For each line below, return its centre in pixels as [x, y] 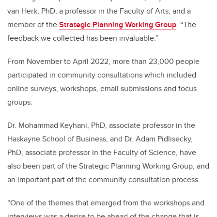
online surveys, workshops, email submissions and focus [102, 89]
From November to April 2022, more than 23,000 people [103, 62]
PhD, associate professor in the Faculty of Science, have [102, 153]
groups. [20, 102]
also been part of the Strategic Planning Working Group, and [108, 166]
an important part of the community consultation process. [104, 180]
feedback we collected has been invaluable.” [83, 38]
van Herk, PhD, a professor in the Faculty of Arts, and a [99, 11]
